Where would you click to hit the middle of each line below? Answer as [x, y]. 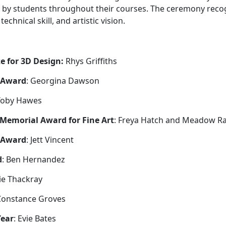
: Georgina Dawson [63, 80]
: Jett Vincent [50, 139]
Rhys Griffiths [91, 61]
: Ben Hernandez [33, 159]
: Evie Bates [35, 218]
